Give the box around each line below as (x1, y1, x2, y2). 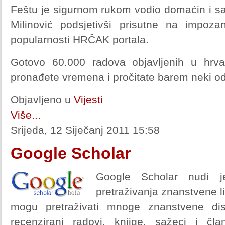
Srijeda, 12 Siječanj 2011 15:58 (11, 124, 160, 136)
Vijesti (74, 94, 103, 105)
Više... (11, 109, 41, 121)
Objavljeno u (11, 94, 71, 105)
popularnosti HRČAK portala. (11, 34, 149, 45)
